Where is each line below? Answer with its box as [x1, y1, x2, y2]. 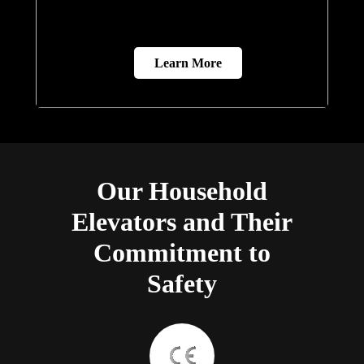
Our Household [97, 175, 267, 206]
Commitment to [93, 237, 271, 267]
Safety [147, 268, 217, 298]
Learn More [154, 56, 222, 71]
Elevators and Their [71, 206, 292, 236]
